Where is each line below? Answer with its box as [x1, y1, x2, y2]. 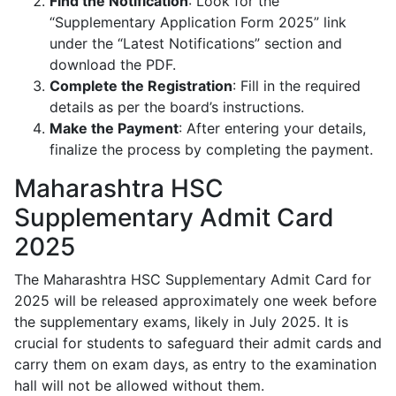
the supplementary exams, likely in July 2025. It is [14, 313, 348, 331]
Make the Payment [49, 119, 179, 138]
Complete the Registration [49, 77, 232, 95]
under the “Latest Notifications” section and [49, 34, 342, 53]
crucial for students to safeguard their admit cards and [14, 334, 382, 353]
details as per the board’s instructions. [49, 98, 304, 117]
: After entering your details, [179, 119, 366, 138]
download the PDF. [49, 56, 176, 74]
